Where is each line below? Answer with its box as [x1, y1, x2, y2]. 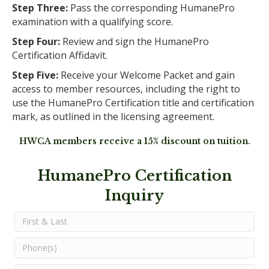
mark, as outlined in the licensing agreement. [12, 109, 214, 123]
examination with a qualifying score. [12, 14, 173, 28]
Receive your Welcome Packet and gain [58, 68, 235, 82]
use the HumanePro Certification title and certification [12, 95, 254, 109]
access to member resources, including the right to [12, 82, 240, 95]
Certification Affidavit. [12, 48, 107, 62]
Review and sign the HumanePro [60, 34, 209, 48]
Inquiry [105, 186, 164, 204]
